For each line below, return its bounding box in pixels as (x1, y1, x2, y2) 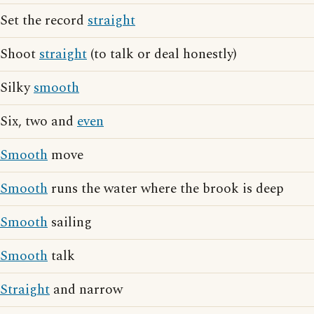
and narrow (50, 280, 123, 300)
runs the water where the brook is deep (48, 179, 284, 199)
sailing (48, 212, 92, 233)
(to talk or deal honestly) (87, 44, 237, 64)
